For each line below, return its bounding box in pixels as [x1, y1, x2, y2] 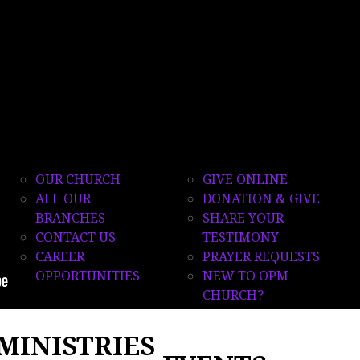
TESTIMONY [202, 227, 279, 246]
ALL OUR [35, 189, 91, 207]
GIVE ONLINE [202, 170, 288, 188]
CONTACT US [35, 227, 116, 246]
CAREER [35, 247, 84, 265]
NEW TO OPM [202, 266, 288, 284]
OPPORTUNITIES [35, 266, 140, 284]
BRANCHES [35, 208, 105, 227]
